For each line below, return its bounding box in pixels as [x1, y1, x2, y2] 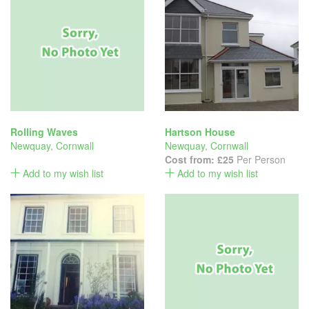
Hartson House [165, 125, 235, 139]
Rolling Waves [10, 125, 78, 139]
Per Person [234, 152, 286, 166]
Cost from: [165, 152, 217, 166]
